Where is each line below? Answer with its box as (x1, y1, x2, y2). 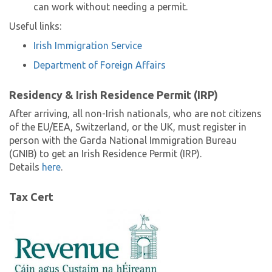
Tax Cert (9, 191, 53, 203)
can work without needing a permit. (33, 1, 188, 12)
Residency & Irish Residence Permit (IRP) (9, 89, 218, 101)
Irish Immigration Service (33, 40, 142, 51)
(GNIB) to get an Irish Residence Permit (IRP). (9, 148, 202, 159)
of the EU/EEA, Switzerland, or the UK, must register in (9, 121, 246, 132)
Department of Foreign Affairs (33, 59, 166, 70)
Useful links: (9, 21, 61, 32)
